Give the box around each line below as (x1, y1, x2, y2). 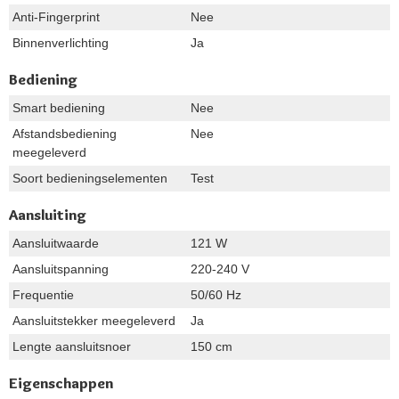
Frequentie (12, 287, 74, 302)
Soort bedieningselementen (12, 170, 167, 185)
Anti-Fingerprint (12, 9, 100, 24)
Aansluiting (9, 205, 86, 224)
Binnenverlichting (12, 35, 109, 50)
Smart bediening (12, 100, 105, 115)
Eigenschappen (9, 373, 113, 392)
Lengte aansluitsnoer (12, 338, 131, 354)
